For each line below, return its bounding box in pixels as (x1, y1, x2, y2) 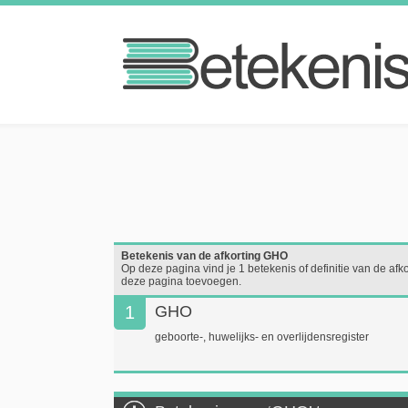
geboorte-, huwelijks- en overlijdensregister (155, 331, 369, 343)
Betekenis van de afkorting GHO (121, 250, 288, 262)
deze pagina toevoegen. (121, 275, 241, 288)
